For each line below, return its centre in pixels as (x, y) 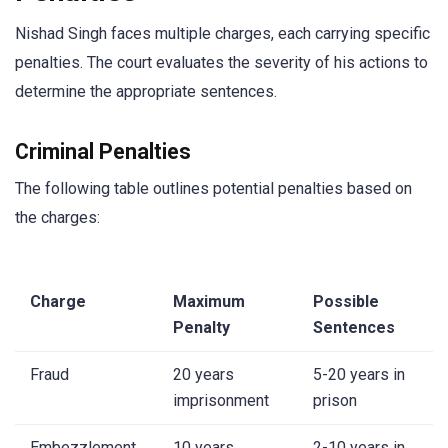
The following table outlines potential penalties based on (213, 189)
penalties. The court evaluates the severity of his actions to (221, 62)
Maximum (209, 301)
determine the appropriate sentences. (146, 91)
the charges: (57, 218)
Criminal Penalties (103, 152)
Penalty (201, 327)
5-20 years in (359, 374)
